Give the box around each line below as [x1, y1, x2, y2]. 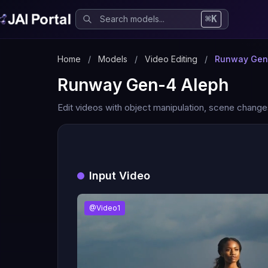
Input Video [89, 169, 150, 182]
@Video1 [89, 203, 120, 212]
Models [98, 54, 127, 64]
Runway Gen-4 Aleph [57, 75, 229, 95]
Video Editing [145, 54, 197, 64]
